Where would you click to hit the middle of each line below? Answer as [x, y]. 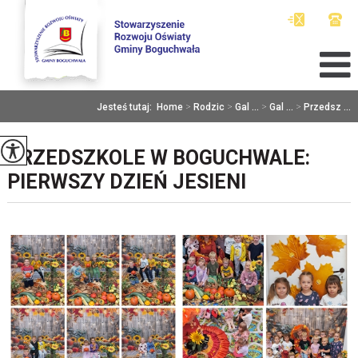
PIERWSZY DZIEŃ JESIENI [126, 182]
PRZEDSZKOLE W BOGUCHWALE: [158, 158]
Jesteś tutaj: [127, 107]
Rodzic [209, 107]
